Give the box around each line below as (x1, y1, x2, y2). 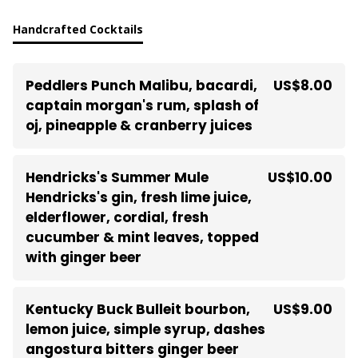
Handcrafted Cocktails (13, 22, 143, 37)
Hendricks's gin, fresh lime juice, (26, 188, 252, 207)
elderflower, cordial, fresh (26, 208, 209, 227)
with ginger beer (26, 248, 141, 267)
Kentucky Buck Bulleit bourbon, (26, 300, 250, 319)
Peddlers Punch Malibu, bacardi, (26, 76, 257, 95)
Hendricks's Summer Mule (26, 168, 209, 187)
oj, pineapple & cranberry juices (26, 116, 253, 135)
